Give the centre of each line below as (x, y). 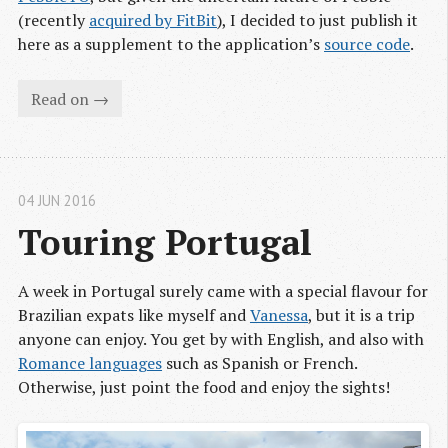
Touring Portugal (165, 242)
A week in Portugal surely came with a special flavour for (223, 291)
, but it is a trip (361, 315)
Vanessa (279, 315)
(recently (53, 20)
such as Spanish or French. (259, 363)
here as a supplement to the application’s (171, 44)
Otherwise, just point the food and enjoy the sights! (204, 387)
